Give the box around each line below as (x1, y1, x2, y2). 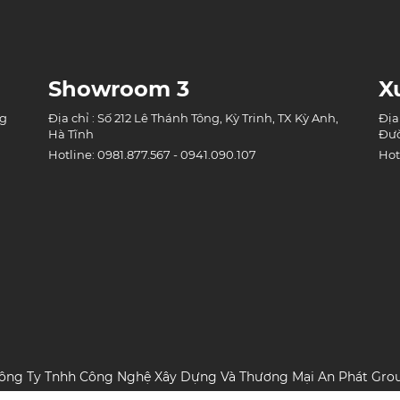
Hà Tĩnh (48, 127, 94, 142)
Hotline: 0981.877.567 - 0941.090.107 (48, 147, 256, 162)
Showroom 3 (48, 76, 189, 103)
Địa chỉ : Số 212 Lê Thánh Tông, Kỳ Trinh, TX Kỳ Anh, (48, 111, 338, 126)
